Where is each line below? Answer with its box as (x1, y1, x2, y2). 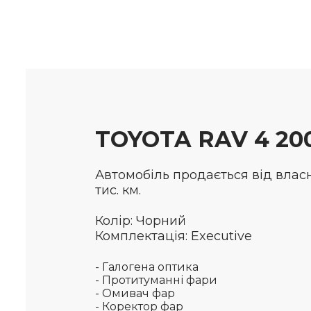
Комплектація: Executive (95, 228, 252, 244)
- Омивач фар (95, 287, 175, 300)
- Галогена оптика (95, 260, 199, 274)
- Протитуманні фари (95, 274, 217, 287)
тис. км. (95, 183, 141, 198)
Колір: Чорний (95, 213, 186, 228)
